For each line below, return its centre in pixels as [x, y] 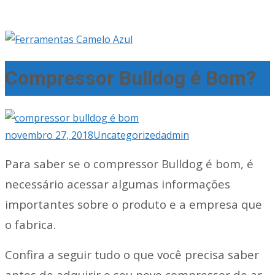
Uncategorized [127, 135]
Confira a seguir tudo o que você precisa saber [132, 254]
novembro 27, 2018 [49, 135]
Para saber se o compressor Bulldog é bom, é [129, 163]
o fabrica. [30, 224]
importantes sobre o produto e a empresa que [134, 204]
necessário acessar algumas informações [118, 184]
